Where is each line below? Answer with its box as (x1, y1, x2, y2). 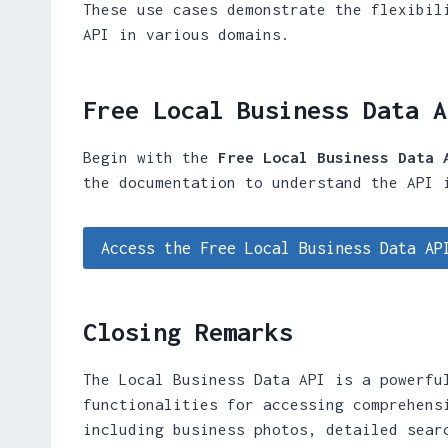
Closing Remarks (83, 316, 293, 346)
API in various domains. (83, 24, 290, 43)
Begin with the (83, 147, 218, 166)
